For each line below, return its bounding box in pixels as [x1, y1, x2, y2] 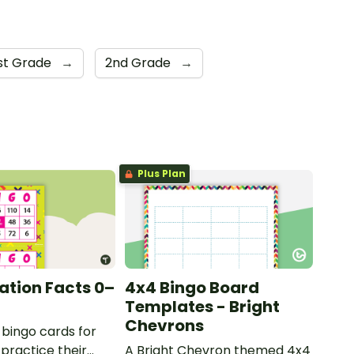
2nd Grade [105, 54, 174, 73]
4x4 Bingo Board [124, 277, 259, 299]
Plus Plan [134, 167, 186, 181]
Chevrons [124, 314, 204, 337]
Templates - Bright [124, 296, 280, 318]
